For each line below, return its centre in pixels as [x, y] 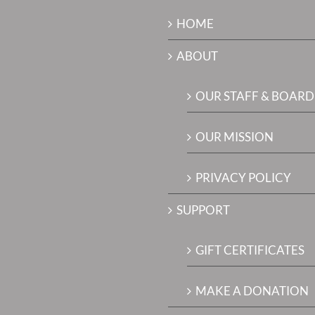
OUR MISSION [234, 137]
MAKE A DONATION [252, 291]
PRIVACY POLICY [243, 178]
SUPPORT [203, 210]
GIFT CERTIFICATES [250, 250]
